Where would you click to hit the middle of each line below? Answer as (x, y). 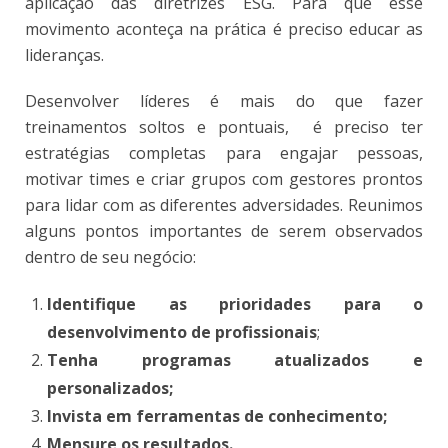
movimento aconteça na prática (146, 28)
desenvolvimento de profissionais (182, 331)
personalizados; (110, 387)
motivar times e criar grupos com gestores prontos (224, 178)
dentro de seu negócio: (110, 256)
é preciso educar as (348, 28)
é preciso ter (356, 126)
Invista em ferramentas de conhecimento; (217, 415)
